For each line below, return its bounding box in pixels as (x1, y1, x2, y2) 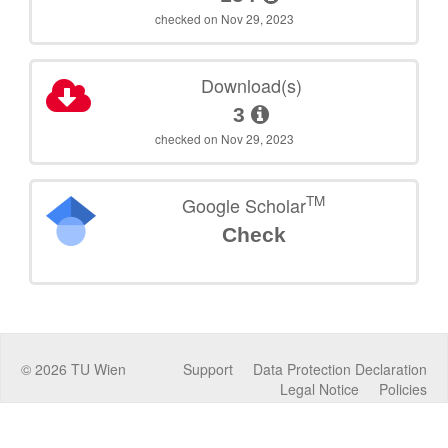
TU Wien (67, 358, 126, 379)
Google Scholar (182, 191, 307, 218)
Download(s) (200, 71, 302, 98)
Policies (379, 378, 427, 399)
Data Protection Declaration (253, 358, 427, 379)
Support (183, 358, 233, 379)
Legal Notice (280, 378, 359, 399)
